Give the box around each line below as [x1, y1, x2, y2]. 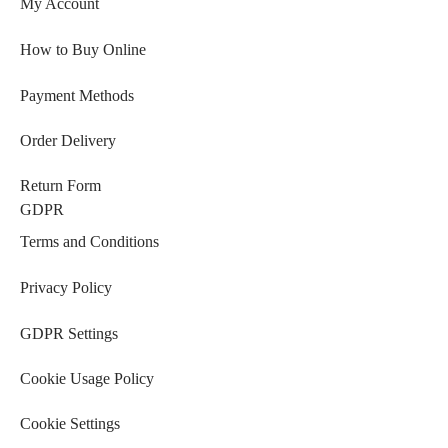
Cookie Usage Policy [20, 369, 154, 387]
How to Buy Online [20, 41, 146, 59]
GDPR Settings [20, 324, 118, 342]
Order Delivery [20, 131, 116, 149]
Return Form [20, 176, 101, 194]
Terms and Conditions [20, 233, 159, 251]
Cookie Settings [20, 414, 120, 432]
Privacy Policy [20, 279, 112, 297]
